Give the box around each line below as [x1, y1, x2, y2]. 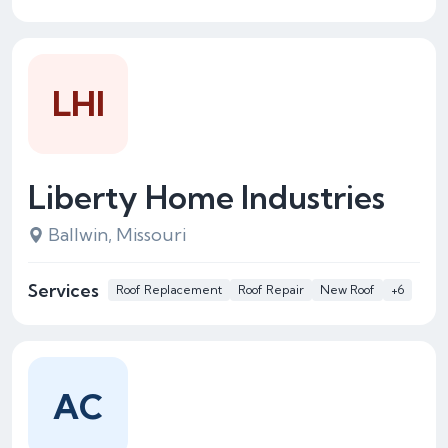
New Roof [320, 282, 375, 297]
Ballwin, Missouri [48, 223, 186, 246]
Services [28, 278, 99, 302]
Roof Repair [238, 282, 304, 297]
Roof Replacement [116, 282, 222, 297]
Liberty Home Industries [28, 177, 385, 217]
